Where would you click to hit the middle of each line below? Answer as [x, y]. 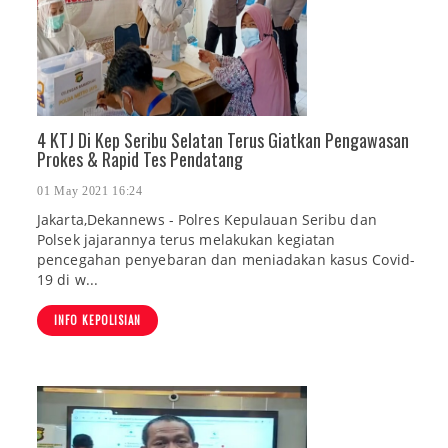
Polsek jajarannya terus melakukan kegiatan [186, 240]
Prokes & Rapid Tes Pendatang [140, 159]
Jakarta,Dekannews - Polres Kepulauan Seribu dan [207, 220]
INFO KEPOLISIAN [97, 320]
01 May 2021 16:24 [90, 191]
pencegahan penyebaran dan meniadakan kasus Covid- [226, 260]
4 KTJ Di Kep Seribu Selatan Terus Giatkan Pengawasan [223, 140]
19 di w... [67, 280]
